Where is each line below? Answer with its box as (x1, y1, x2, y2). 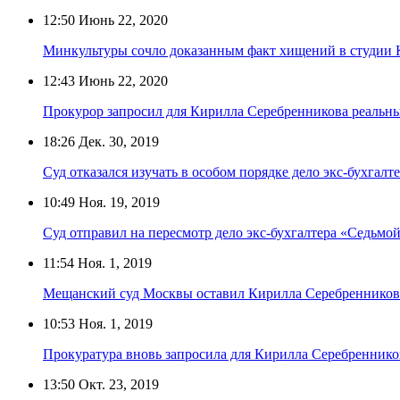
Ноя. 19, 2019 (75, 194, 160, 210)
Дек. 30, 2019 (75, 133, 159, 149)
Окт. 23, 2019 (75, 376, 159, 392)
